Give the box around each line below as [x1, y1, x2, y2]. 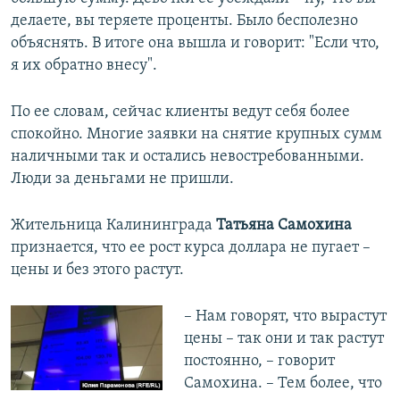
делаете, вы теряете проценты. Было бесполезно [11, 12, 358, 29]
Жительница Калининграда [11, 216, 216, 234]
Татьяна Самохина [216, 216, 352, 234]
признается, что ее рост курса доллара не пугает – [11, 238, 371, 256]
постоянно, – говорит [183, 352, 335, 370]
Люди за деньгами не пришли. [11, 170, 234, 187]
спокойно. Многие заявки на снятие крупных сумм [11, 125, 382, 143]
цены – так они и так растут [183, 329, 384, 347]
